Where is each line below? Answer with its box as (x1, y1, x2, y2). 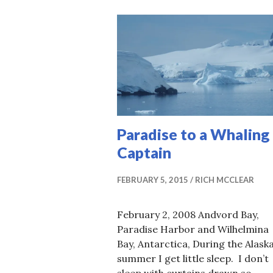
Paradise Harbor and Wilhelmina (117, 222, 269, 235)
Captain (117, 143, 171, 161)
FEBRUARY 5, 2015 (117, 174, 188, 185)
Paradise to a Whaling (117, 124, 269, 143)
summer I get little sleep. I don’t (117, 252, 269, 264)
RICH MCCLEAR (195, 174, 254, 185)
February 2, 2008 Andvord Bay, (117, 208, 259, 221)
